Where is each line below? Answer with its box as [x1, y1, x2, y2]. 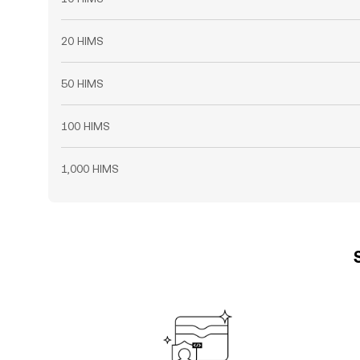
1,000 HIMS [61, 162, 119, 175]
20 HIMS [61, 35, 104, 47]
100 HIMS [61, 120, 110, 133]
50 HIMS [61, 77, 104, 90]
